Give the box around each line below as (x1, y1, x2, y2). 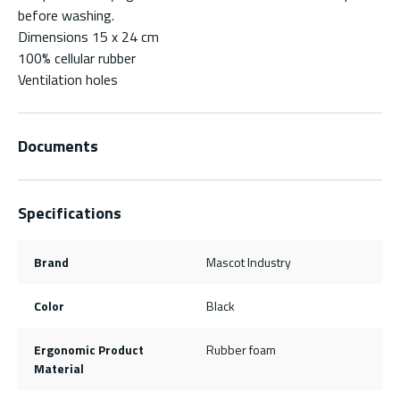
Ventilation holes (18, 68, 118, 90)
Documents (18, 133, 98, 158)
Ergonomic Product (33, 339, 144, 359)
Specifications (18, 200, 121, 225)
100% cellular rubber (18, 46, 136, 69)
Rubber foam (206, 339, 276, 359)
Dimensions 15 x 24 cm (18, 25, 159, 47)
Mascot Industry (206, 252, 291, 271)
